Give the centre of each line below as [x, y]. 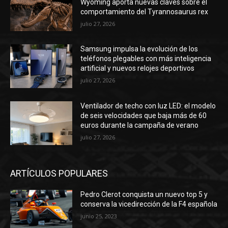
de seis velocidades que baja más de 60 [144, 116]
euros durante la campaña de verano [140, 125]
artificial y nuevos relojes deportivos [138, 68]
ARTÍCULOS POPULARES [59, 173]
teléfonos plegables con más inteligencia [146, 59]
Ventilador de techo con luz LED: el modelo [148, 106]
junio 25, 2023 [99, 216]
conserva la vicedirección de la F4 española [149, 204]
